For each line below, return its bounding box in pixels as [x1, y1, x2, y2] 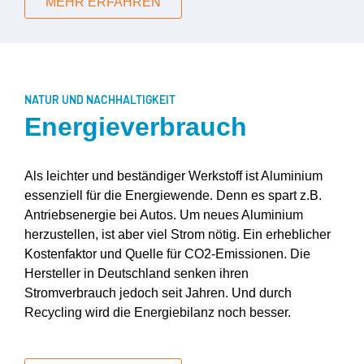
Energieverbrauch [24, 111, 247, 141]
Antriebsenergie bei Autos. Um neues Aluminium [24, 207, 303, 222]
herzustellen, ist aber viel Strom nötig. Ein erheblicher [24, 227, 331, 241]
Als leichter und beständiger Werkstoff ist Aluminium [24, 168, 323, 183]
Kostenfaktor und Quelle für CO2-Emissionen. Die [24, 246, 310, 261]
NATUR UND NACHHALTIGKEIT [24, 92, 175, 106]
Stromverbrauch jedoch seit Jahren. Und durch [24, 285, 292, 300]
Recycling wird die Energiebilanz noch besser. [24, 305, 291, 319]
